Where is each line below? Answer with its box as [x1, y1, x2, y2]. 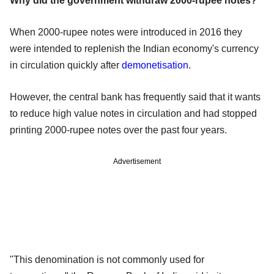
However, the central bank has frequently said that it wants [10, 91, 261, 102]
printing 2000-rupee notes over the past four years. [10, 124, 227, 135]
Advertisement [113, 157, 161, 166]
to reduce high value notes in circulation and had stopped [10, 108, 257, 119]
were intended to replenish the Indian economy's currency [10, 43, 259, 54]
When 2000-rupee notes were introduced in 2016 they [10, 26, 242, 37]
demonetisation [122, 59, 188, 70]
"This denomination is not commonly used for [10, 254, 204, 265]
